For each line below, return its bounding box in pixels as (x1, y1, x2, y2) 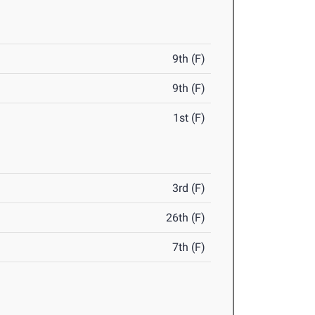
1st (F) (173, 111, 206, 124)
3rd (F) (172, 181, 206, 195)
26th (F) (166, 211, 206, 224)
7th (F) (172, 240, 206, 254)
